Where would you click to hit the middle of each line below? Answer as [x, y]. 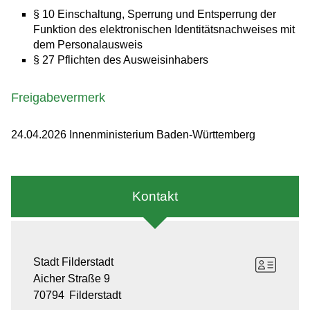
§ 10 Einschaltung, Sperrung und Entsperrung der [155, 15]
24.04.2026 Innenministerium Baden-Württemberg [133, 135]
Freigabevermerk [58, 98]
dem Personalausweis [88, 45]
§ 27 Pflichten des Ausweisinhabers [121, 60]
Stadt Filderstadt [73, 262]
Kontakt [155, 197]
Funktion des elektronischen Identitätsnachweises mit [164, 30]
